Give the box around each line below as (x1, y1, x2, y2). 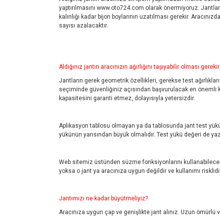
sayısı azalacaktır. (59, 22, 108, 29)
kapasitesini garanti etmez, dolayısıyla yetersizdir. (59, 95, 195, 102)
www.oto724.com (97, 4, 144, 11)
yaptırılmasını (59, 4, 97, 11)
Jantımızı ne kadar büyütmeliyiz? (59, 195, 148, 202)
